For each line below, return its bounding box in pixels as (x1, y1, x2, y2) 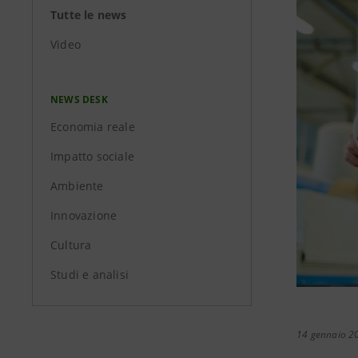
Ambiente (50, 178, 104, 193)
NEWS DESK (50, 93, 108, 106)
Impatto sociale (50, 149, 134, 164)
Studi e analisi (50, 267, 129, 282)
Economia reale (50, 119, 135, 134)
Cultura (50, 237, 92, 253)
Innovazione (50, 208, 117, 223)
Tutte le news (50, 7, 127, 22)
